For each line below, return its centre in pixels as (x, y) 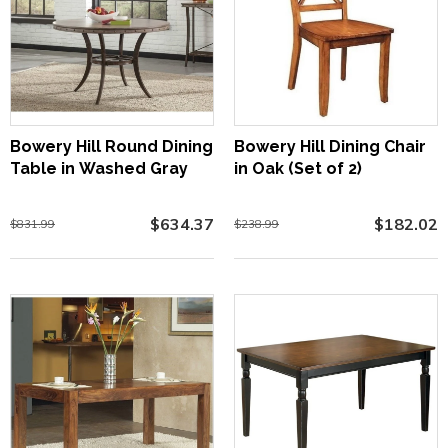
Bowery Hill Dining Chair (330, 146)
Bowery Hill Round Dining (111, 146)
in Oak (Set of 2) (298, 168)
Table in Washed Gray (99, 168)
